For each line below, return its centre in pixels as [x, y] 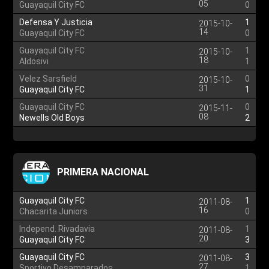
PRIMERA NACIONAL [103, 172]
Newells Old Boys [52, 118]
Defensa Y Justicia [56, 22]
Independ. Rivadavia [57, 229]
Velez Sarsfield [48, 79]
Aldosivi [34, 61]
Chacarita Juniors [54, 211]
